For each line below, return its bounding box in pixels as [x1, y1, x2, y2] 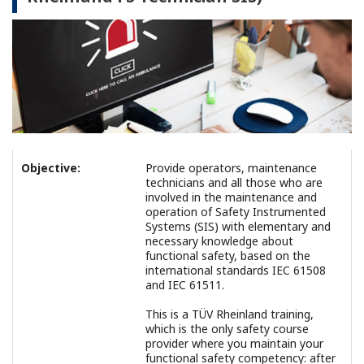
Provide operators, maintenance [145, 159, 317, 175]
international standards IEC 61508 [145, 262, 326, 278]
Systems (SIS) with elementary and [145, 218, 331, 234]
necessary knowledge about [145, 232, 293, 249]
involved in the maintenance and [145, 188, 317, 205]
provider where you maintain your [145, 335, 323, 351]
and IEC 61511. [145, 276, 227, 292]
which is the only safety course [145, 320, 309, 336]
